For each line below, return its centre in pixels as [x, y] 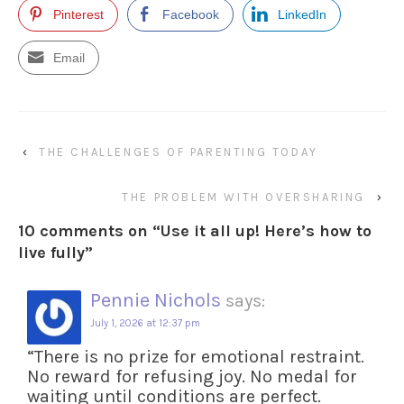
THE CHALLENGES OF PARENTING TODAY [179, 152]
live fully [51, 252]
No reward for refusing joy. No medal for [192, 376]
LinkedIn [302, 14]
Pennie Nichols [156, 300]
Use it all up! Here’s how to [266, 231]
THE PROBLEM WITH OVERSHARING [243, 197]
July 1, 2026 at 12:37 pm [145, 323]
